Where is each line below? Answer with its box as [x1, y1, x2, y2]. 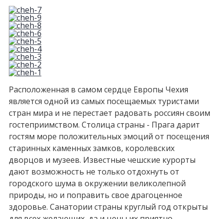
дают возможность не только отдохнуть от [8, 166, 179, 177]
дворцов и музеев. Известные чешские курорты [8, 154, 196, 166]
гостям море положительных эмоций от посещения [8, 131, 209, 142]
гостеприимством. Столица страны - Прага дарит [8, 119, 200, 131]
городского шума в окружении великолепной [8, 178, 186, 189]
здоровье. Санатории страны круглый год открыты [8, 201, 208, 213]
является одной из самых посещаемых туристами [8, 96, 199, 107]
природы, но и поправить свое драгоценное [8, 190, 182, 201]
